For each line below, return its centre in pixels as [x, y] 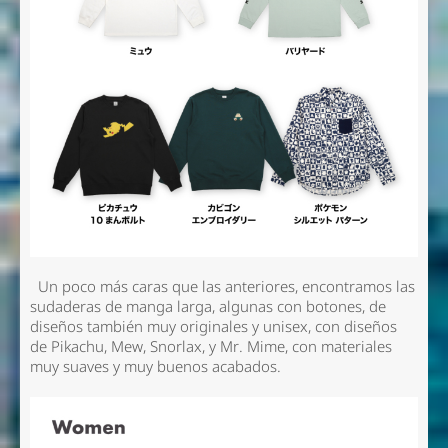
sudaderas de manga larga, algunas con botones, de [207, 306]
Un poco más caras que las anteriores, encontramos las [222, 286]
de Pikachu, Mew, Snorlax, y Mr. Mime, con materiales [210, 346]
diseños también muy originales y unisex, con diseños [213, 326]
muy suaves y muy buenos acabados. [159, 366]
